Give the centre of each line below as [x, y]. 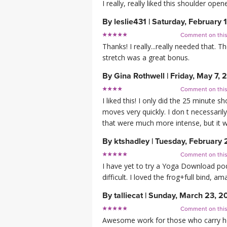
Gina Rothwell [139, 76]
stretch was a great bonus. [146, 58]
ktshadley [132, 142]
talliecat [128, 196]
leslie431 [130, 22]
